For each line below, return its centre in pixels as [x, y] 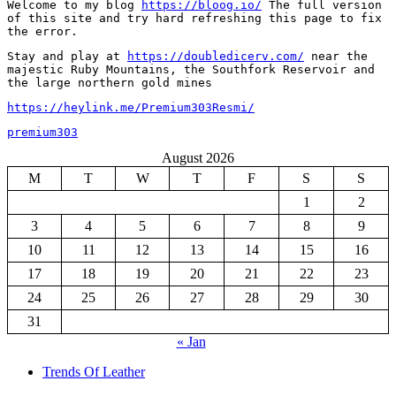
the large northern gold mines [110, 82]
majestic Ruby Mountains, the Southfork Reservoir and [191, 69]
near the [336, 56]
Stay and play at [67, 56]
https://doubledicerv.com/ [216, 56]
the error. [42, 31]
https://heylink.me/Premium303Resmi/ [131, 107]
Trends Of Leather [94, 371]
